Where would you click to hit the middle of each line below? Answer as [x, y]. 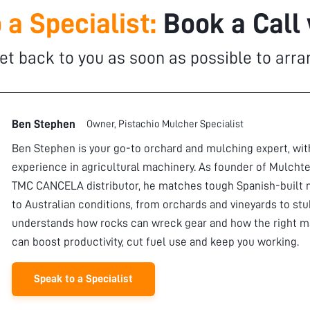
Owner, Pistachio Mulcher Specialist [165, 125]
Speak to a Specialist [83, 279]
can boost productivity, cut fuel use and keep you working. [155, 242]
